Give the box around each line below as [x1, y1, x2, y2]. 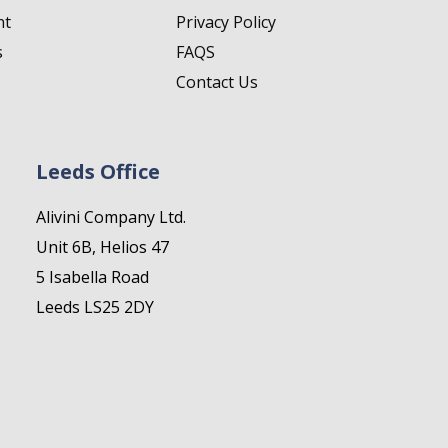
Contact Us [176, 71, 259, 94]
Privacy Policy [176, 11, 277, 34]
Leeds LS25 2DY [36, 296, 155, 319]
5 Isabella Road [36, 266, 150, 289]
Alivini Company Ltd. [36, 206, 187, 229]
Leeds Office [36, 158, 161, 186]
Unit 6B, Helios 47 [36, 236, 170, 259]
